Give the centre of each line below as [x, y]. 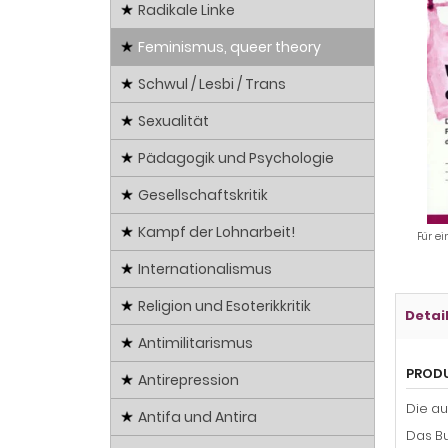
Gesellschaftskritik [203, 195]
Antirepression [188, 380]
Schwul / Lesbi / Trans [212, 84]
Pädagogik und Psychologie [236, 158]
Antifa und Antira [197, 417]
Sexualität [173, 121]
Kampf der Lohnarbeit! [216, 232]
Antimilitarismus [195, 343]
